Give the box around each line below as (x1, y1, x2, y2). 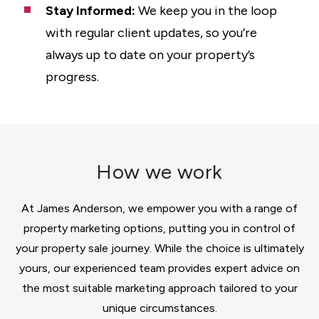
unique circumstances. (102, 301, 217, 315)
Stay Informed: (46, 3, 135, 19)
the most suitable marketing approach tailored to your (21, 281, 298, 295)
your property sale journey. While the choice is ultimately (15, 241, 304, 255)
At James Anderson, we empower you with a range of (21, 202, 298, 215)
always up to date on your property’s (46, 47, 255, 63)
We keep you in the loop (135, 3, 277, 19)
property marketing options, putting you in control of (23, 221, 296, 235)
